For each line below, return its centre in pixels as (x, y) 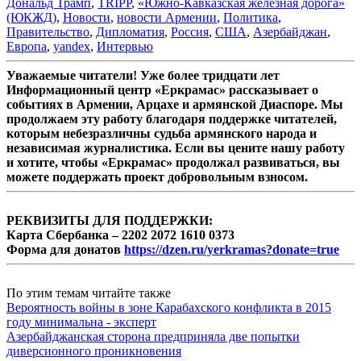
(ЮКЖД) (31, 18)
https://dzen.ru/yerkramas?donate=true (232, 250)
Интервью (125, 47)
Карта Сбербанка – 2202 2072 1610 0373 (120, 235)
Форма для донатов (65, 250)
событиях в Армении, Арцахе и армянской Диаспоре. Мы (175, 105)
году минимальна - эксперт (81, 322)
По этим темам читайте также (89, 293)
